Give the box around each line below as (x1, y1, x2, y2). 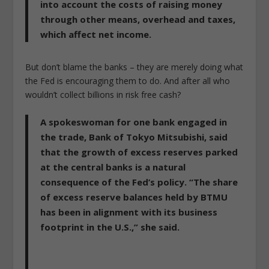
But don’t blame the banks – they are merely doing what (25, 61, 244, 73)
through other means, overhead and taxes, (40, 13, 236, 26)
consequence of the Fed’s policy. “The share (40, 176, 238, 189)
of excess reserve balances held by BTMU (40, 191, 228, 204)
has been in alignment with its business (40, 206, 218, 219)
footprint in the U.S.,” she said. (40, 221, 180, 234)
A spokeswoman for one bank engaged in (40, 116, 228, 128)
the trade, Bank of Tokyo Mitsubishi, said (40, 131, 228, 144)
